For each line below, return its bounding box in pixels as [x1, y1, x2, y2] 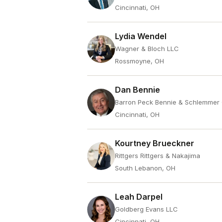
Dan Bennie [115, 85, 160, 95]
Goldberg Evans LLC [115, 205, 178, 213]
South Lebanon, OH [115, 164, 175, 172]
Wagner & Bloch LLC [115, 45, 179, 53]
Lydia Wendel [115, 31, 166, 41]
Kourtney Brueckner [115, 138, 194, 148]
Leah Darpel [115, 192, 163, 202]
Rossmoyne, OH [115, 57, 164, 65]
